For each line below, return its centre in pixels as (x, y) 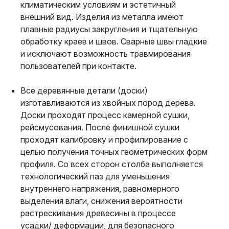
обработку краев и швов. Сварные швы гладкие (114, 41)
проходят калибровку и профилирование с (104, 140)
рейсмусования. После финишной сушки (100, 127)
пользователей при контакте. (78, 66)
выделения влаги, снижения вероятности (101, 201)
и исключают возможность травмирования (106, 54)
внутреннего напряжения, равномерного (100, 189)
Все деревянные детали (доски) (84, 90)
